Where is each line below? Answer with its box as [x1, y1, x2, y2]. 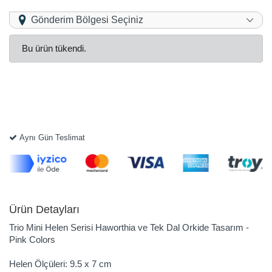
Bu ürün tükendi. [22, 43, 86, 55]
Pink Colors [9, 234, 55, 246]
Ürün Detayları [9, 203, 80, 216]
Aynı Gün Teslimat [17, 133, 85, 143]
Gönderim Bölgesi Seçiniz [31, 14, 143, 26]
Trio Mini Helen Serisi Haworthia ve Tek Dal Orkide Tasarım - [9, 222, 249, 234]
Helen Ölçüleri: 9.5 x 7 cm [9, 259, 112, 270]
